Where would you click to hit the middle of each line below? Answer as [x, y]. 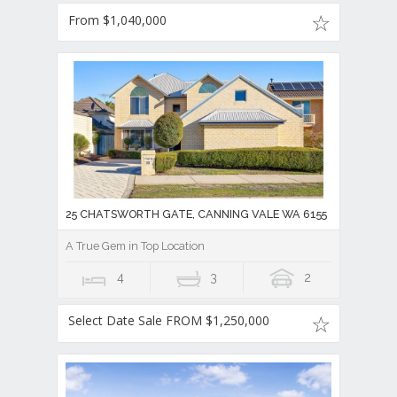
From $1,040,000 [117, 20]
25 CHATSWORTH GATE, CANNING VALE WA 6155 [196, 214]
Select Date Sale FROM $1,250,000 [169, 321]
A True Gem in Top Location [135, 246]
